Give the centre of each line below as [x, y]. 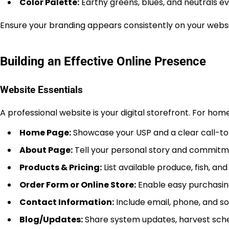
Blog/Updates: [51, 219]
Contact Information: [67, 202]
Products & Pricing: [61, 167]
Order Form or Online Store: [78, 185]
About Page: [46, 150]
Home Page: [45, 132]
